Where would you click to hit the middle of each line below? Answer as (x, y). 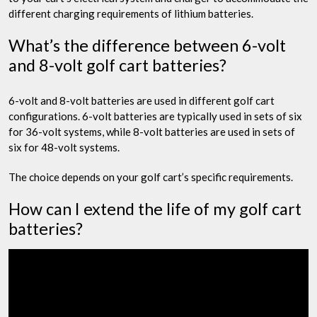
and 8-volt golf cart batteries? (117, 65)
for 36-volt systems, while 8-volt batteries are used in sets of (152, 131)
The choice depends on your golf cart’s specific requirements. (151, 177)
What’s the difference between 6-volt (147, 45)
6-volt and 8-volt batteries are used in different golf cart (142, 100)
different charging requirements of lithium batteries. (131, 13)
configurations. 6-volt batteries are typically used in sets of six (155, 116)
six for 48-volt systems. (64, 147)
